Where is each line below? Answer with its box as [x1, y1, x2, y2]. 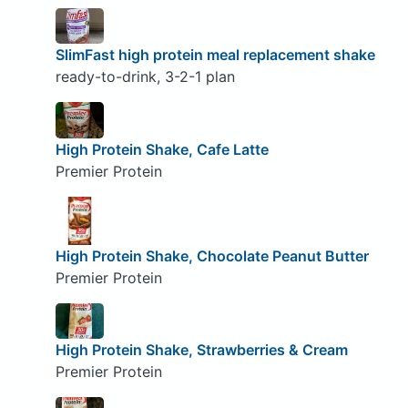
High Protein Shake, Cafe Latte [55, 139, 269, 158]
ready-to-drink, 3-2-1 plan [55, 67, 235, 87]
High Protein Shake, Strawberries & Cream [55, 341, 348, 360]
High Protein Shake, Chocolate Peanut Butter [55, 246, 369, 265]
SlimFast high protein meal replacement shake [55, 46, 375, 65]
